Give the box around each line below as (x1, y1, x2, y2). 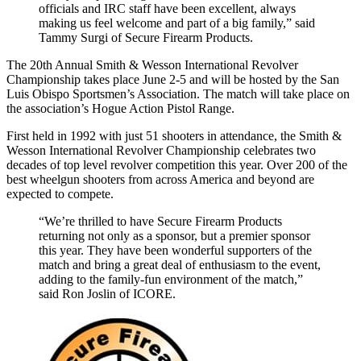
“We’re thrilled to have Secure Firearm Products (39, 214, 282, 228)
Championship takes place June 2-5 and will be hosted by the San (6, 72, 339, 86)
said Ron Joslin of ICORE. (39, 286, 176, 301)
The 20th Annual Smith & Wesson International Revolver (6, 57, 298, 72)
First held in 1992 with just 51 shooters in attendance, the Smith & (6, 128, 342, 143)
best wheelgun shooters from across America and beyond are (6, 172, 314, 186)
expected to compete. (6, 186, 114, 201)
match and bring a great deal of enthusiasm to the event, (39, 257, 321, 272)
